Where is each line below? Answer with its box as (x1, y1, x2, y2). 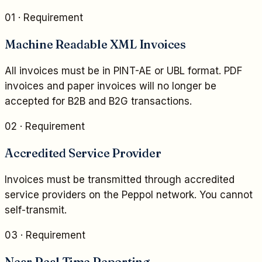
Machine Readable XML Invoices (5, 36, 187, 51)
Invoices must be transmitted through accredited (5, 174, 235, 186)
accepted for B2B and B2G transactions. (5, 95, 192, 108)
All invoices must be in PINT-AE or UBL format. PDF (5, 65, 242, 77)
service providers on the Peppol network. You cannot (5, 189, 253, 201)
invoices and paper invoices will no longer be (5, 80, 216, 92)
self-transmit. (5, 204, 67, 216)
